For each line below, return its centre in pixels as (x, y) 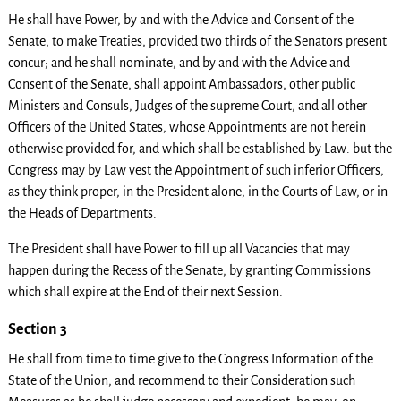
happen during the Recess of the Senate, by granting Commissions (189, 270)
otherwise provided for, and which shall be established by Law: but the (200, 149)
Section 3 (37, 329)
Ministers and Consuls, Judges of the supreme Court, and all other (187, 106)
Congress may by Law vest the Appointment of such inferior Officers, (196, 170)
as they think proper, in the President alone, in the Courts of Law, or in (197, 192)
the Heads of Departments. (82, 213)
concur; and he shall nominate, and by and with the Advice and (179, 63)
